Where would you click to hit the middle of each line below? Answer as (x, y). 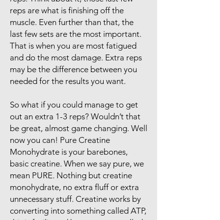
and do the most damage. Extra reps (76, 57)
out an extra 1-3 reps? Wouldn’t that (75, 116)
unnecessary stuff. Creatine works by (75, 199)
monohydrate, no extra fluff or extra (74, 187)
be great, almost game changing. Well (79, 128)
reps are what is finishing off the (67, 10)
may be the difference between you (73, 69)
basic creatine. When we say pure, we (77, 163)
